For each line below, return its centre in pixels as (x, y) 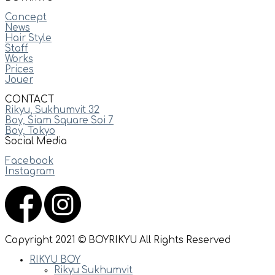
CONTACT (29, 100)
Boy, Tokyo (30, 131)
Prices (19, 69)
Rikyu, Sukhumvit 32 (52, 110)
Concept (26, 17)
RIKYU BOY (55, 260)
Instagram (30, 172)
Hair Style (28, 38)
